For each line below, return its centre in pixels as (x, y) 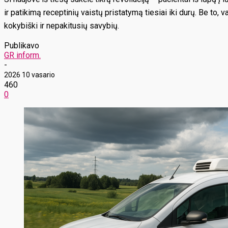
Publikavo (22, 46)
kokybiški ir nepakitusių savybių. (62, 26)
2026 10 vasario (30, 75)
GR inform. (22, 55)
